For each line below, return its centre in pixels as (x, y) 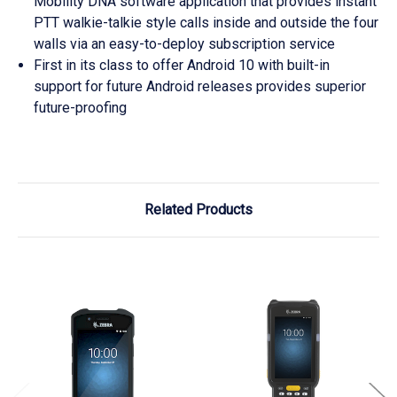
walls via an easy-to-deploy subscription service (185, 44)
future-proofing (81, 108)
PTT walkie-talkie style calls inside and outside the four (206, 23)
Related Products (198, 210)
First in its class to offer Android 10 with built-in (182, 66)
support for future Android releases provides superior (200, 87)
